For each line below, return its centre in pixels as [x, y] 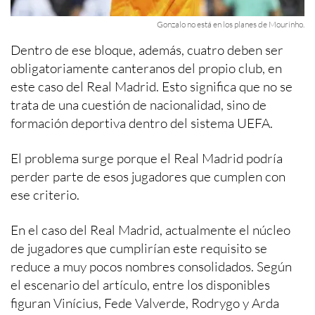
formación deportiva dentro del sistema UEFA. [142, 123]
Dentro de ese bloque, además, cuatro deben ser [147, 50]
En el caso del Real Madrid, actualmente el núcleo [150, 230]
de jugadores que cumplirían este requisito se [139, 248]
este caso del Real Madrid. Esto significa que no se [152, 86]
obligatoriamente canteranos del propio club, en [146, 68]
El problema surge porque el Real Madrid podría [147, 158]
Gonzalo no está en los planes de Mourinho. [231, 24]
